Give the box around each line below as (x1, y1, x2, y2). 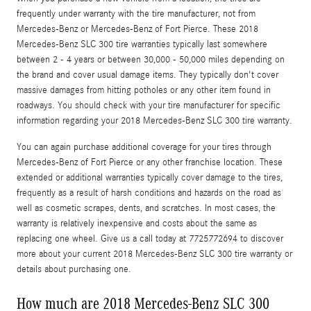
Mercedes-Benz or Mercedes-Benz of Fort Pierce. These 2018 (17, 23, 258, 35)
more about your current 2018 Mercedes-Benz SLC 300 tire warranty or (17, 248, 292, 260)
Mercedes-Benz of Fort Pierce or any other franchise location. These (17, 156, 283, 168)
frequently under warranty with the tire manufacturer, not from (17, 8, 255, 19)
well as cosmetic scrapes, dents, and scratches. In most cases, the (17, 202, 276, 214)
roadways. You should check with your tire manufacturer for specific (17, 99, 280, 111)
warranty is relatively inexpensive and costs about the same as (17, 217, 257, 229)
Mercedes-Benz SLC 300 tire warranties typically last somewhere (17, 38, 267, 50)
